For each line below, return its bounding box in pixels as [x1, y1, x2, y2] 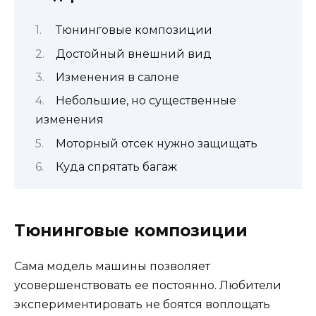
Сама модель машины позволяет [14, 260, 210, 274]
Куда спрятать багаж [56, 160, 177, 174]
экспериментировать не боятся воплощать [14, 298, 270, 312]
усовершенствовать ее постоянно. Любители [14, 279, 281, 293]
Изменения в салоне [56, 70, 179, 84]
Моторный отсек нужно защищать [56, 136, 257, 150]
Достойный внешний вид [56, 47, 212, 61]
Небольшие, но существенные [56, 94, 236, 108]
